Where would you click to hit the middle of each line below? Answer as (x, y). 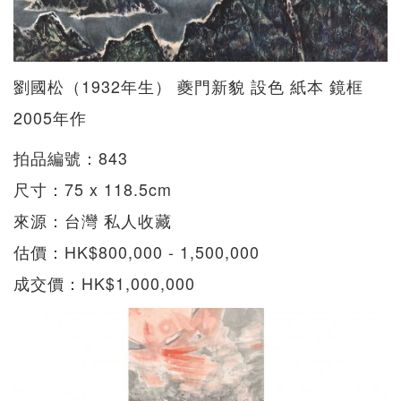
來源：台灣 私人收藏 (93, 221)
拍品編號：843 (71, 158)
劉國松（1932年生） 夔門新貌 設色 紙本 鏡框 (188, 86)
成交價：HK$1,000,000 (104, 283)
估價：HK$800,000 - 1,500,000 (137, 252)
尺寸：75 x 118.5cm (93, 189)
